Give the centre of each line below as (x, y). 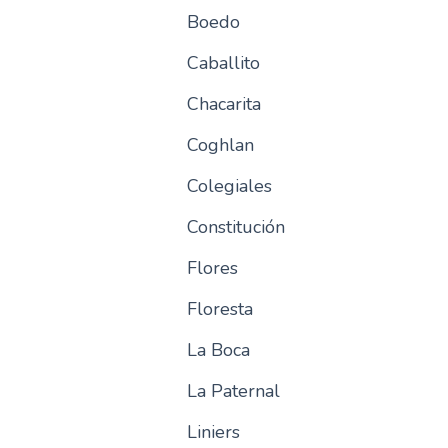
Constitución (235, 227)
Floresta (219, 309)
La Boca (218, 350)
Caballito (223, 63)
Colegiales (229, 186)
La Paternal (233, 391)
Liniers (213, 432)
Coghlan (220, 145)
